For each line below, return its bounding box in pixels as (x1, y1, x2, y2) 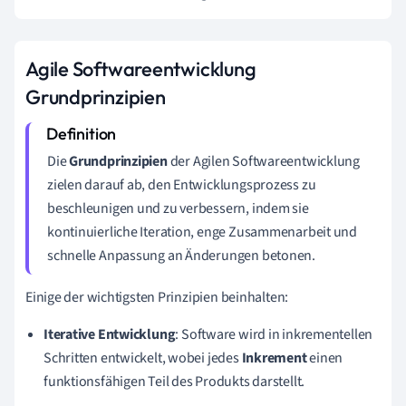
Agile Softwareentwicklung (25, 55, 256, 82)
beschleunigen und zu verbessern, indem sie (47, 198, 309, 218)
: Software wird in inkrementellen (175, 324, 373, 344)
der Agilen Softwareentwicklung (167, 150, 361, 171)
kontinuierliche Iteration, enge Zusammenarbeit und (47, 221, 357, 242)
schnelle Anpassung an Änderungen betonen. (47, 245, 315, 266)
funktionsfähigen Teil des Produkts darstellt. (43, 371, 305, 391)
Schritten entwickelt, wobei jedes (43, 347, 242, 368)
